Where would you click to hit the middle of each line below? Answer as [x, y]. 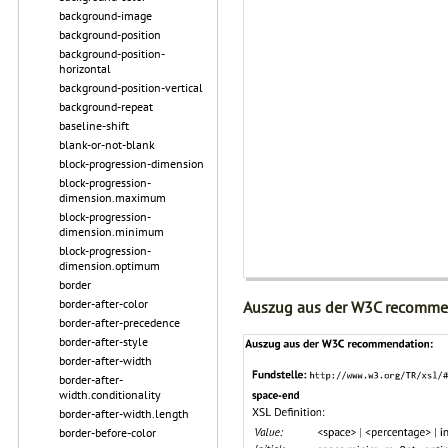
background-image [105, 15]
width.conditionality [110, 394]
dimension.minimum [111, 231]
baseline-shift [94, 125]
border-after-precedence [119, 322]
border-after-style [103, 341]
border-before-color [107, 432]
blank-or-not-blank [107, 144]
